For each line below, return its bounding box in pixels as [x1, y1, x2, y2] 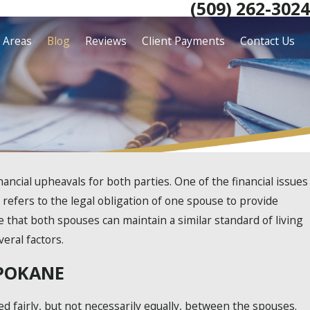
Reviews [85, 33, 127, 49]
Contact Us [240, 33, 295, 49]
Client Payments [142, 33, 225, 49]
